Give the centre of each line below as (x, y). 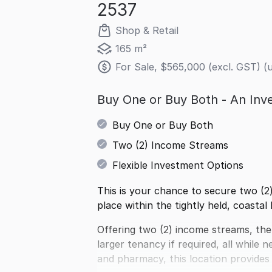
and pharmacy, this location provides (183, 259)
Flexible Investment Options (178, 165)
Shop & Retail (147, 30)
